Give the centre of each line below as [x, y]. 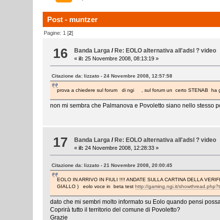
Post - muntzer [73, 20]
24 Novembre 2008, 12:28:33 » [121, 148]
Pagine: [54, 33]
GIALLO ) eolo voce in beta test [96, 186]
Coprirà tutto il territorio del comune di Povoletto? [115, 209]
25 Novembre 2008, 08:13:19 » [121, 59]
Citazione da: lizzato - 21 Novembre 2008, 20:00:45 [112, 165]
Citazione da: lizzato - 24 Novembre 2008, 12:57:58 [112, 76]
